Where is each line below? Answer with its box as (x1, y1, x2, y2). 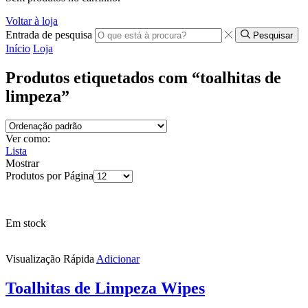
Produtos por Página (5, 169, 93, 181)
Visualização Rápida (5, 252, 94, 265)
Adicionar (96, 252, 140, 265)
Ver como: (5, 132, 50, 144)
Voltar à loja (5, 14, 58, 27)
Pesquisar (252, 30, 293, 41)
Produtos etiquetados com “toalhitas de (5, 69, 281, 87)
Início (5, 43, 30, 55)
